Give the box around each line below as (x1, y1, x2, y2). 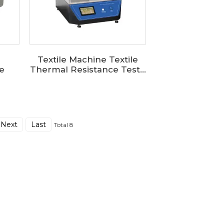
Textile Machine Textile (37, 54, 138, 64)
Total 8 (53, 120, 73, 128)
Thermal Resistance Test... (29, 64, 146, 74)
